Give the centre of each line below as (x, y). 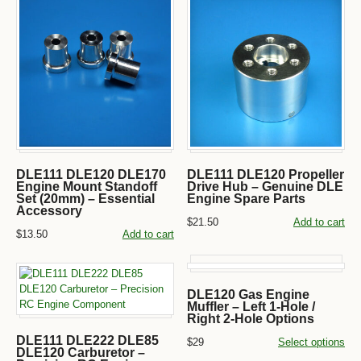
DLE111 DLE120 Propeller (266, 174)
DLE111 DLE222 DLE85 (87, 340)
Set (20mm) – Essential (85, 198)
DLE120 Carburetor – (81, 352)
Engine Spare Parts (247, 198)
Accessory (49, 210)
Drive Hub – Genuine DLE (266, 186)
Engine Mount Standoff (87, 186)
